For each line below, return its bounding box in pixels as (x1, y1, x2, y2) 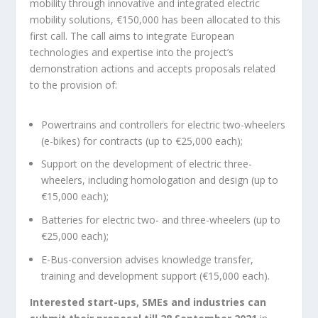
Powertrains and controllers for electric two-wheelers (41, 117, 286, 131)
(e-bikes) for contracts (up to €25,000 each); (41, 133, 243, 148)
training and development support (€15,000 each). (41, 269, 270, 283)
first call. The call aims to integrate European (30, 29, 235, 43)
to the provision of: (30, 78, 118, 92)
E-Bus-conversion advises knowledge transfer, (41, 253, 254, 266)
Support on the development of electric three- (41, 157, 253, 171)
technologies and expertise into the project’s (30, 45, 234, 60)
